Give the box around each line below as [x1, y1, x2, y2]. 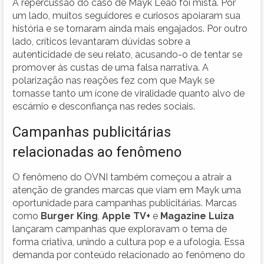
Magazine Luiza [160, 210, 234, 222]
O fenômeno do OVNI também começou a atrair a [12, 171, 232, 183]
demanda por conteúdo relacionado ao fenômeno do [12, 249, 245, 260]
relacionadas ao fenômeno [12, 143, 181, 160]
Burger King [41, 210, 98, 222]
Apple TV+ [102, 210, 150, 222]
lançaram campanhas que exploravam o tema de [12, 223, 227, 235]
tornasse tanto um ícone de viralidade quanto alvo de [12, 87, 245, 99]
